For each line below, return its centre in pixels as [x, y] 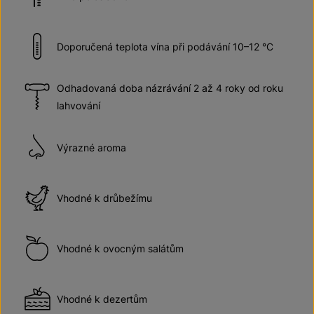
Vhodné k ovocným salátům [120, 248]
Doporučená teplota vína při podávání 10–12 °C [165, 46]
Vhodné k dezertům [102, 299]
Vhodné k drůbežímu [104, 198]
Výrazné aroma [91, 147]
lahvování [78, 105]
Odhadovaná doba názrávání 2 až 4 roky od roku [170, 88]
